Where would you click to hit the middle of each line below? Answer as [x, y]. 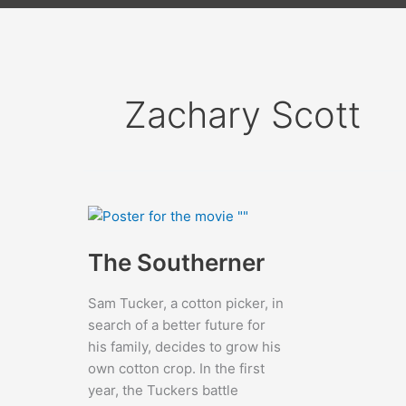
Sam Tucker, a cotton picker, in [186, 303]
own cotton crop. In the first [176, 368]
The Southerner [176, 262]
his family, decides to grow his [184, 346]
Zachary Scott [242, 115]
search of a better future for [177, 324]
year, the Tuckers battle [163, 390]
